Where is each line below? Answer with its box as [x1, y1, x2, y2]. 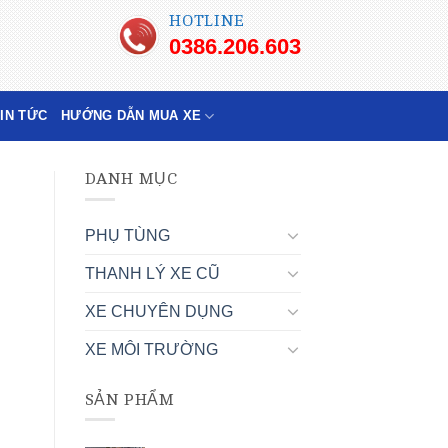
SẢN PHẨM [84, 390, 175, 409]
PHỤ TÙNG [84, 226, 170, 244]
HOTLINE [169, 11, 245, 30]
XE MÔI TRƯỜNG [84, 340, 218, 358]
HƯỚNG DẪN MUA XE [61, 108, 202, 123]
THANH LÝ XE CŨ [84, 264, 220, 282]
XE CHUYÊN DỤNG [84, 302, 233, 320]
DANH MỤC [84, 170, 178, 188]
